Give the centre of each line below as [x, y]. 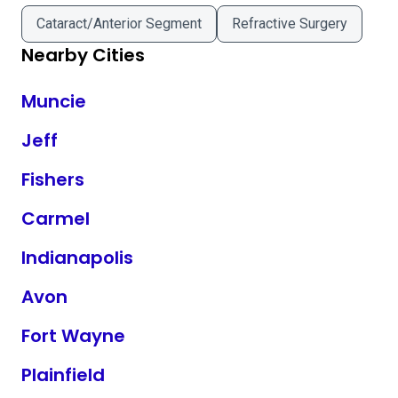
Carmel [56, 219]
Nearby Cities [83, 55]
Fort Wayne [73, 336]
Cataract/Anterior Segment [119, 24]
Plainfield [63, 375]
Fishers [53, 179]
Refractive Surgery [290, 24]
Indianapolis [77, 258]
